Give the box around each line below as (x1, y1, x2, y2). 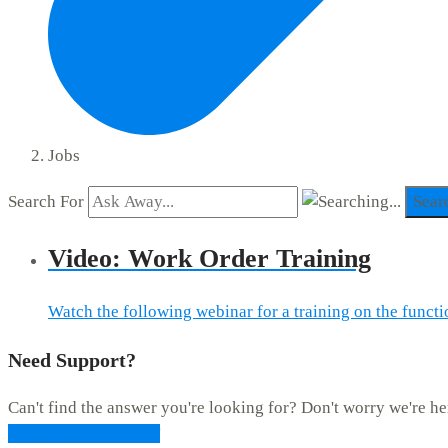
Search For (8, 191, 84, 211)
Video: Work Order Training (48, 244, 371, 274)
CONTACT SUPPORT (8, 424, 160, 443)
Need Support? (8, 349, 136, 372)
